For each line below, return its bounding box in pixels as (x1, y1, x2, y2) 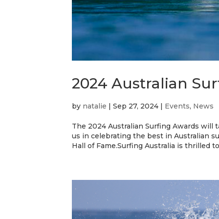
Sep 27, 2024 (113, 101, 158, 110)
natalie (83, 101, 107, 110)
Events (165, 101, 190, 110)
